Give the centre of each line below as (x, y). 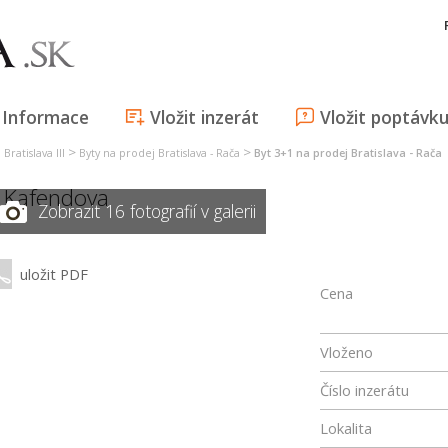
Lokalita (346, 428)
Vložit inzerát (204, 117)
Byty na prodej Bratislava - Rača (159, 153)
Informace (45, 117)
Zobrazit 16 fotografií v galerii (147, 211)
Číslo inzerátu (364, 390)
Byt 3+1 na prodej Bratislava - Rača (348, 153)
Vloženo (346, 352)
